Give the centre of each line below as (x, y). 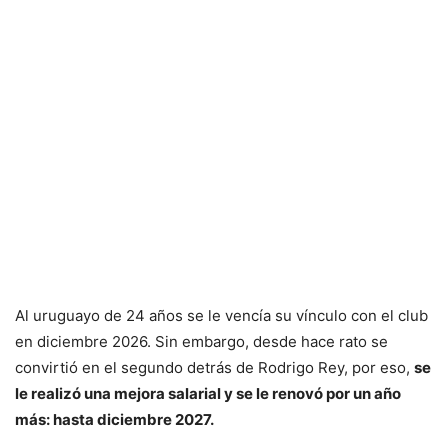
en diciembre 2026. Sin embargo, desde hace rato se (201, 342)
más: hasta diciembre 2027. (114, 420)
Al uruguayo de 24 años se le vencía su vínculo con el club (221, 316)
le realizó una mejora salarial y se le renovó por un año (208, 394)
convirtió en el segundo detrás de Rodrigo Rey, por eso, (214, 368)
